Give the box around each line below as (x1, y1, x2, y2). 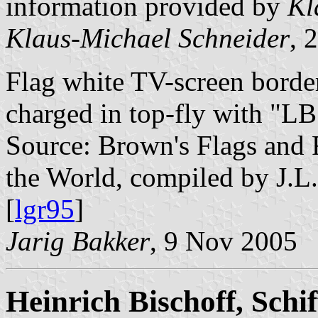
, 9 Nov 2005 (150, 226, 297, 257)
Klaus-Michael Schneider (6, 23, 290, 54)
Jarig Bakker (6, 226, 150, 257)
